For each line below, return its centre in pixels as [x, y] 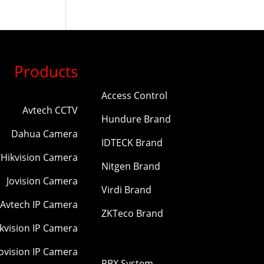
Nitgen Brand [131, 166]
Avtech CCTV [50, 110]
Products [46, 71]
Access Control [134, 95]
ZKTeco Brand [132, 213]
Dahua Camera [44, 133]
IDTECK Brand [132, 142]
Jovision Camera [42, 181]
